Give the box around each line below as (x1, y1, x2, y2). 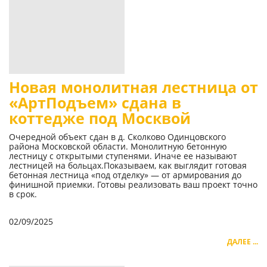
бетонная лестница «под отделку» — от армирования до (9, 169, 241, 181)
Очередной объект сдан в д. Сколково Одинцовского (9, 131, 226, 143)
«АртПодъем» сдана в (9, 93, 181, 113)
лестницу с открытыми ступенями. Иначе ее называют (9, 150, 237, 162)
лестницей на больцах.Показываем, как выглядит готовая (9, 160, 247, 172)
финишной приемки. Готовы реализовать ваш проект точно (9, 179, 257, 191)
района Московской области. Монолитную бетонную (9, 141, 227, 153)
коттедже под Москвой (9, 108, 191, 129)
